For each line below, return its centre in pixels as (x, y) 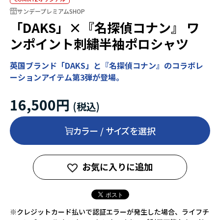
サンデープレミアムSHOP (51, 11)
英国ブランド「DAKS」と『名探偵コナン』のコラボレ (107, 66)
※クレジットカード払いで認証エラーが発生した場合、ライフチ (110, 212)
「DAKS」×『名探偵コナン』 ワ (105, 27)
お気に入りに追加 (117, 167)
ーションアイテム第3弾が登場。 (67, 77)
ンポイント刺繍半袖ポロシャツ (99, 44)
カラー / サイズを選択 (114, 131)
